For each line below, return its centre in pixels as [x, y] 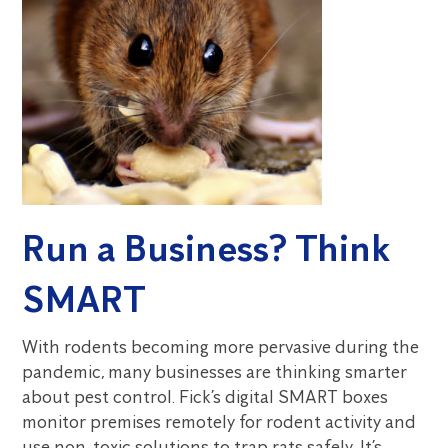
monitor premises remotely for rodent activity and [219, 422]
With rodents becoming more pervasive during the [221, 347]
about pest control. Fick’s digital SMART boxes [205, 397]
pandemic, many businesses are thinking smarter [215, 372]
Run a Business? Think [206, 248]
